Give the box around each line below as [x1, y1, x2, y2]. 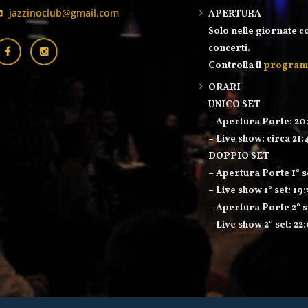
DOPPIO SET [208, 150, 269, 163]
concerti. [208, 42, 250, 55]
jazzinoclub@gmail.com [9, 6, 119, 19]
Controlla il [208, 59, 263, 72]
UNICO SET [208, 98, 261, 111]
